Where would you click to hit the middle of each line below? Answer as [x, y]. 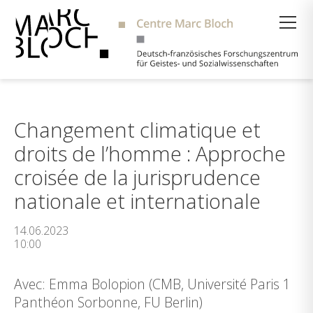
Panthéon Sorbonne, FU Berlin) [108, 302]
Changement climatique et [137, 130]
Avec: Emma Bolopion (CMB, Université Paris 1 [152, 284]
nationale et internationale [137, 201]
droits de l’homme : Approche [150, 153]
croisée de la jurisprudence [137, 177]
